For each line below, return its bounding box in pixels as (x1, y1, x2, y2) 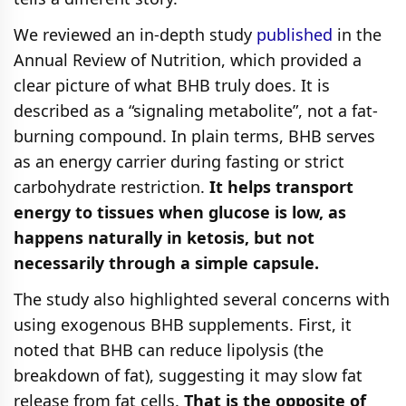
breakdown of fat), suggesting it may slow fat (14, 363, 362, 386)
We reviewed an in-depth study (14, 23, 256, 45)
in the (333, 23, 382, 45)
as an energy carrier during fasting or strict (14, 150, 344, 172)
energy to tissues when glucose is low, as (14, 200, 346, 223)
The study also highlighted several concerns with (14, 287, 390, 310)
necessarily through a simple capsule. (14, 251, 319, 274)
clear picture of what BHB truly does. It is (14, 73, 330, 96)
